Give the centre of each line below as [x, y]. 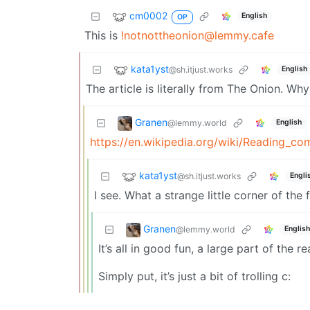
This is [103, 35]
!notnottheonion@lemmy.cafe [198, 35]
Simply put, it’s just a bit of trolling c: [194, 276]
